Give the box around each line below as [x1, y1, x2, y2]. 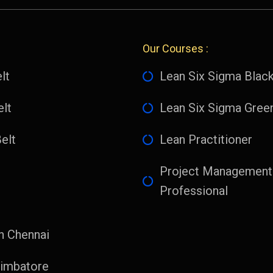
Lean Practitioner [159, 132, 252, 147]
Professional [159, 183, 228, 198]
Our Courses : [143, 41, 208, 55]
